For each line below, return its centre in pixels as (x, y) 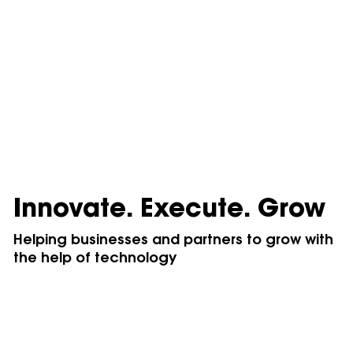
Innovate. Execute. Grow (170, 211)
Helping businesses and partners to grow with (174, 242)
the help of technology (95, 260)
